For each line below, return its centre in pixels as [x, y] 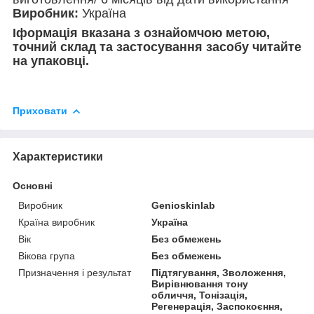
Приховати [40, 110]
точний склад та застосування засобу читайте [157, 47]
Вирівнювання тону [200, 284]
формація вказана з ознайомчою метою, [143, 33]
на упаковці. [51, 61]
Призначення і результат [75, 272]
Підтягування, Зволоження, [219, 272]
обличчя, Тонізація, [200, 295]
